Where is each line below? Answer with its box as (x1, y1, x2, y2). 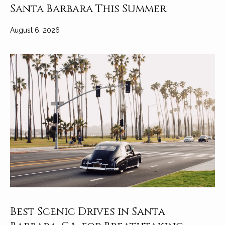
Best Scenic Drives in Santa (10, 205, 165, 219)
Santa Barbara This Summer (10, 2, 166, 17)
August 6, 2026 (10, 26, 60, 35)
